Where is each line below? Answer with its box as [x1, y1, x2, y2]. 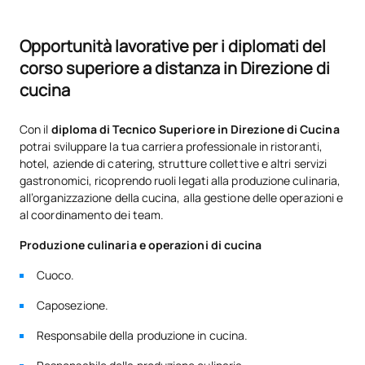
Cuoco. [37, 266, 75, 283]
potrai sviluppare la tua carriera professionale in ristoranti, [20, 138, 323, 154]
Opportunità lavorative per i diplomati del [20, 34, 326, 57]
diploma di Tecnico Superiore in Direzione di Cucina [51, 121, 340, 137]
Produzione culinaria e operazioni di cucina [20, 236, 262, 253]
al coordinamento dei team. [20, 206, 165, 222]
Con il [20, 121, 51, 137]
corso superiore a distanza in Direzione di [20, 56, 330, 79]
